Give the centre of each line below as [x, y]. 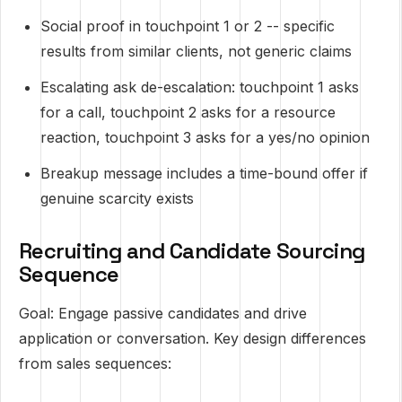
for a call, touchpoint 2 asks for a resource [188, 112]
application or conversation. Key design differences [192, 338]
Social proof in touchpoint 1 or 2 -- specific [188, 26]
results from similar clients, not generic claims [196, 51]
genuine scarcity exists [117, 198]
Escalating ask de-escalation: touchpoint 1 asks [200, 87]
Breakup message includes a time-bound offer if [204, 173]
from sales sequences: [95, 363]
